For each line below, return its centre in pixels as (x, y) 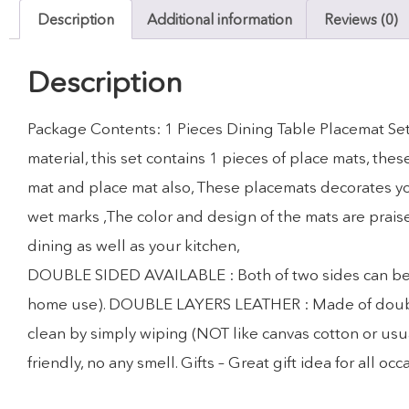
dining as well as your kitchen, (134, 245)
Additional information (219, 19)
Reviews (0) (361, 19)
